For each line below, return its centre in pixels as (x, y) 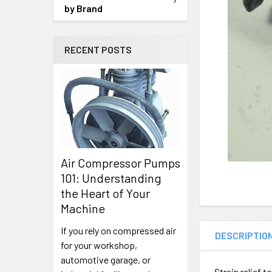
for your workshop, (99, 245)
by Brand (83, 8)
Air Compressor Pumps (121, 163)
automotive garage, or (106, 260)
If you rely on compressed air (118, 231)
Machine (83, 209)
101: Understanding (111, 178)
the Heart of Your (105, 193)
